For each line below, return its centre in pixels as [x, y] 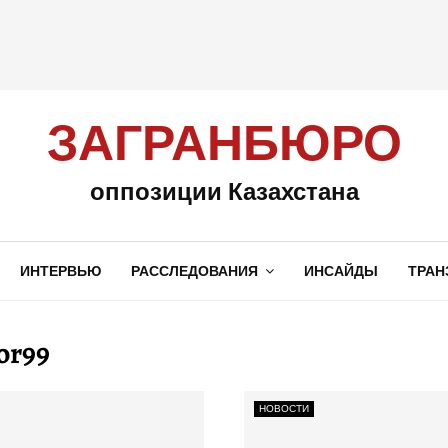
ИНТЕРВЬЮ [60, 271]
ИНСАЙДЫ [340, 271]
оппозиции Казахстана [224, 190]
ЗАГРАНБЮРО [224, 145]
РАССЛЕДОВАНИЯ [194, 271]
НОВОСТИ [284, 408]
